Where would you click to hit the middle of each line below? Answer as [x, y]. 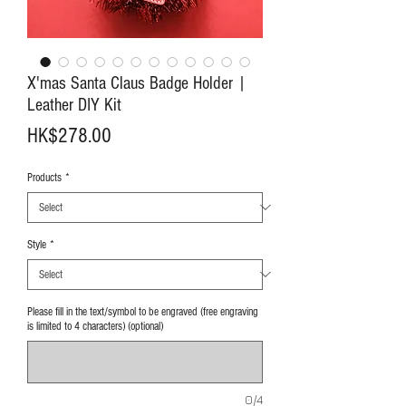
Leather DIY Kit [74, 105]
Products [44, 177]
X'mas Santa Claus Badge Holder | [137, 83]
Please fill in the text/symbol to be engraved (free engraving [143, 311]
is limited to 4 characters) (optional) [95, 326]
